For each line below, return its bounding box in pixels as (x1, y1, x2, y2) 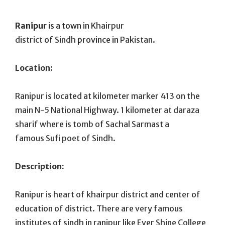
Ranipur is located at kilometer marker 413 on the (15, 90, 200, 101)
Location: (15, 62, 53, 73)
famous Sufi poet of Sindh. (15, 133, 116, 143)
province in (76, 34, 120, 45)
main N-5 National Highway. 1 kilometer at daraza (15, 104, 199, 115)
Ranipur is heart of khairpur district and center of (15, 189, 200, 199)
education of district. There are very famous (15, 203, 183, 213)
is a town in (47, 20, 91, 31)
